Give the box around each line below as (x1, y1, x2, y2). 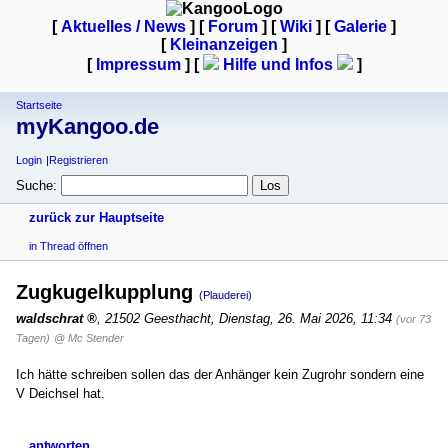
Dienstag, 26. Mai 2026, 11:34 (219, 310, 392, 326)
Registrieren (49, 154, 109, 167)
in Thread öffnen (29, 239, 108, 252)
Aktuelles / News (61, 18, 186, 35)
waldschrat (16, 310, 83, 326)
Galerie (334, 18, 387, 35)
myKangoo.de (16, 114, 159, 140)
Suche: (16, 177, 57, 193)
